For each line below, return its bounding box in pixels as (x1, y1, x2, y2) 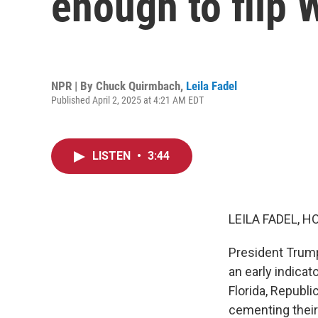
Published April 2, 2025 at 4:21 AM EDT (51, 94, 204, 106)
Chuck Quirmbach (96, 78, 180, 93)
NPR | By (51, 78, 96, 93)
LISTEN (92, 149, 133, 163)
